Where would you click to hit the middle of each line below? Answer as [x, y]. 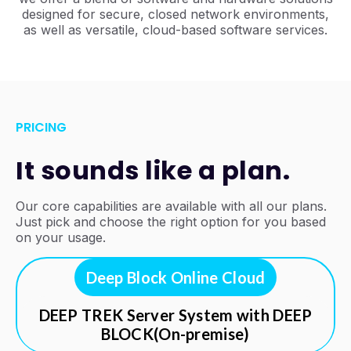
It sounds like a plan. [153, 170]
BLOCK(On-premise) [175, 334]
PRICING [41, 127]
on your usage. [61, 237]
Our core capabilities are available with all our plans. [171, 206]
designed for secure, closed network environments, [175, 14]
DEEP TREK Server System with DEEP [175, 315]
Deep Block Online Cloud [175, 277]
